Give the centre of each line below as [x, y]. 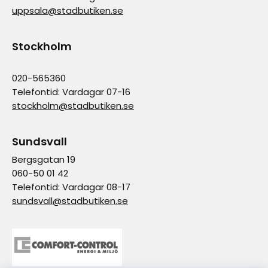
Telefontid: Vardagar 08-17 [71, 187]
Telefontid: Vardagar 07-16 [71, 92]
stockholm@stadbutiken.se [73, 105]
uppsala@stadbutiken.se [68, 10]
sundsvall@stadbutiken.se [70, 200]
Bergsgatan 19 [44, 159]
